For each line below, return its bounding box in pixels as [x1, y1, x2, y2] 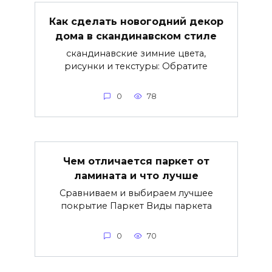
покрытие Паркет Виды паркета [60, 200, 212, 212]
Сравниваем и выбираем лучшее [59, 188, 213, 199]
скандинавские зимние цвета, [66, 48, 206, 59]
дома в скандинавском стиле [55, 30, 217, 42]
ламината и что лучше [73, 170, 199, 182]
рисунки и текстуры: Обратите [64, 61, 208, 72]
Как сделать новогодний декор [49, 16, 223, 28]
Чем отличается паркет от [63, 155, 209, 168]
